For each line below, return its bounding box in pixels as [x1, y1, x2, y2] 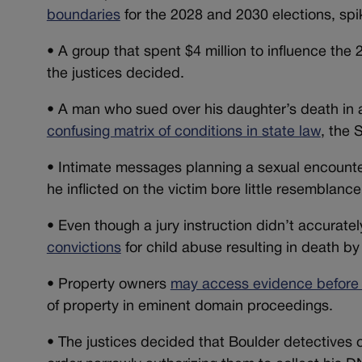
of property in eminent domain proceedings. [46, 299, 333, 314]
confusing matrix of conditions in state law [46, 124, 321, 139]
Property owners [53, 277, 170, 292]
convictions [46, 241, 121, 255]
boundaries [46, 8, 120, 23]
